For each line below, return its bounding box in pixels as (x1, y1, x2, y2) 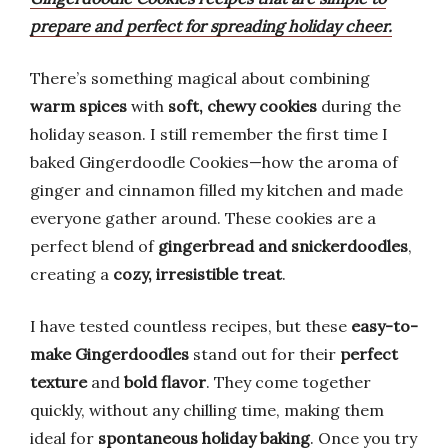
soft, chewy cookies (168, 96, 317, 116)
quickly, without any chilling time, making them (30, 400, 384, 420)
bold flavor (124, 372, 206, 392)
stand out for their (189, 344, 340, 364)
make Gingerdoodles (30, 344, 189, 364)
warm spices (30, 96, 127, 116)
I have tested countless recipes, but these (30, 316, 351, 336)
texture (30, 372, 87, 392)
